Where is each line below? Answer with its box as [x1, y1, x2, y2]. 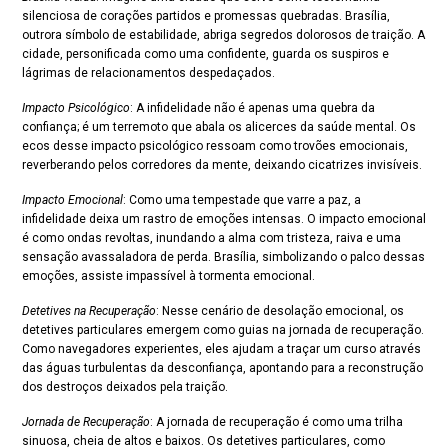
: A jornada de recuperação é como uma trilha [150, 415, 403, 429]
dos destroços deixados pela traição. [22, 380, 228, 394]
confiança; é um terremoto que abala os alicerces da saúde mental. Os [22, 120, 416, 134]
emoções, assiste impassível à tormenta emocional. [22, 269, 315, 283]
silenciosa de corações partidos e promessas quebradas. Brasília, [22, 9, 390, 23]
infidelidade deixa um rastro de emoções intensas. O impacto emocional [22, 212, 426, 226]
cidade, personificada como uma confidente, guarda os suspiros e [22, 47, 389, 61]
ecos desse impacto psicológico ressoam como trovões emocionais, [22, 139, 408, 153]
